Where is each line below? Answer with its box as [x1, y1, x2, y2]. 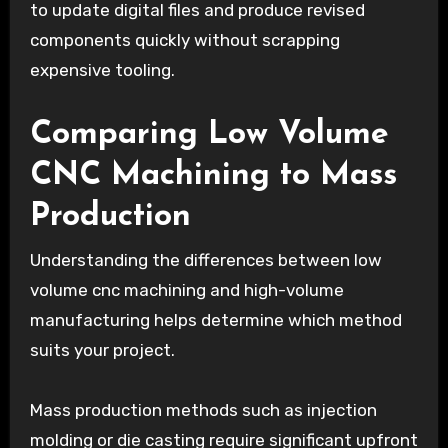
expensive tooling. [29, 60, 175, 81]
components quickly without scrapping [29, 30, 340, 51]
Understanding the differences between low [29, 249, 382, 270]
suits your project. [29, 339, 175, 360]
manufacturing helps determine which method [29, 309, 402, 330]
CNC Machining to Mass [29, 160, 397, 193]
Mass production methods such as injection [29, 399, 377, 420]
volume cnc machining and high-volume [29, 279, 344, 300]
